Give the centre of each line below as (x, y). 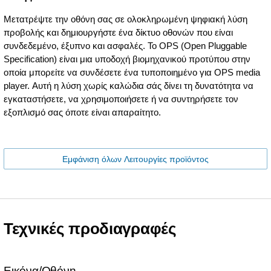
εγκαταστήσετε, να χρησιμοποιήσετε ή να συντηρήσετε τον (121, 99)
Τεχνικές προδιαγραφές (90, 228)
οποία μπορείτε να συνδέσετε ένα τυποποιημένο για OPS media (132, 72)
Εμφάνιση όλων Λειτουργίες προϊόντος (135, 159)
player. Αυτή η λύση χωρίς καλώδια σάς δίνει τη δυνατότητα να (129, 85)
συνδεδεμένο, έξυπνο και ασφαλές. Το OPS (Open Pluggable (125, 45)
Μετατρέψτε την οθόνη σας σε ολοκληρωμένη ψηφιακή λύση (126, 19)
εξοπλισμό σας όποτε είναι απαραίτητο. (82, 112)
